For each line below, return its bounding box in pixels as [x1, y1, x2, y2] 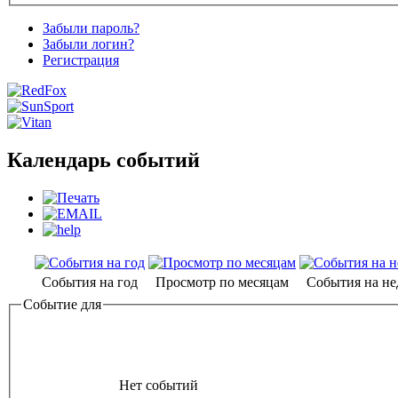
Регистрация [43, 52, 119, 68]
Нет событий [119, 377, 198, 393]
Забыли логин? [43, 36, 134, 52]
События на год [42, 275, 138, 291]
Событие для [23, 297, 101, 313]
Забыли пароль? [43, 20, 139, 36]
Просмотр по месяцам [155, 275, 289, 291]
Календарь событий [7, 148, 200, 172]
